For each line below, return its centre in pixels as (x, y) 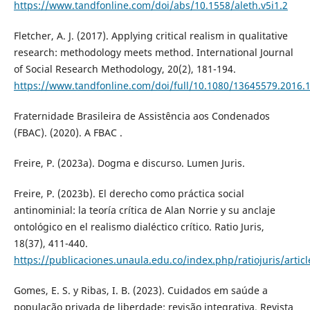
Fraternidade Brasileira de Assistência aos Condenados (142, 116)
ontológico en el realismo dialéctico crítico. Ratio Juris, (139, 227)
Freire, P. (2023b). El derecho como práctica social (129, 194)
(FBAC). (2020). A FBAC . (68, 133)
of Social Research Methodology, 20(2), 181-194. (125, 69)
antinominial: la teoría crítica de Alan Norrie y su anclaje (144, 210)
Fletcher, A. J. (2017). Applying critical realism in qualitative (151, 36)
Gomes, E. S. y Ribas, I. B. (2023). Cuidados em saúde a (140, 291)
